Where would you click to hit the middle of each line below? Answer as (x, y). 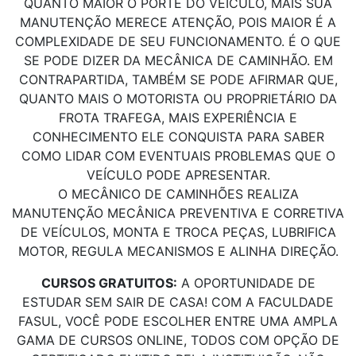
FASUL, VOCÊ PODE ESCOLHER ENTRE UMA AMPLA (178, 321)
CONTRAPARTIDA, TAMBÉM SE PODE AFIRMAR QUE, (178, 80)
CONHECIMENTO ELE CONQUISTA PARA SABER (178, 137)
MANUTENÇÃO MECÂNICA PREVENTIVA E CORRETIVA (178, 213)
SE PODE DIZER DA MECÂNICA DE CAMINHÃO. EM (178, 61)
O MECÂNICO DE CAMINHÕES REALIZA (178, 194)
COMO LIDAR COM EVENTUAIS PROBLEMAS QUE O (178, 156)
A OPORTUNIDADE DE (246, 283)
